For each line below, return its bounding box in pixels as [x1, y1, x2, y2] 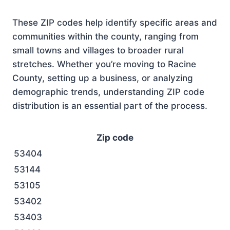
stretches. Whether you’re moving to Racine [12, 59, 196, 69]
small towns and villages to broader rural [12, 45, 184, 55]
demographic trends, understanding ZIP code [12, 87, 204, 97]
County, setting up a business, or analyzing [12, 73, 193, 83]
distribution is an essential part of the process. [12, 101, 207, 111]
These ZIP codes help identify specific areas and [12, 17, 217, 28]
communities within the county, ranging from [12, 31, 199, 42]
